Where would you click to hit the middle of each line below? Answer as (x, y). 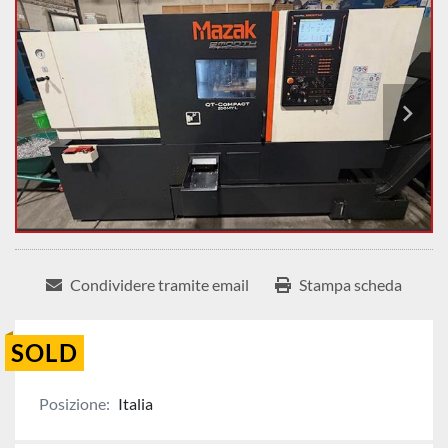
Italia (135, 404)
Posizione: (74, 404)
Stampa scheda (350, 285)
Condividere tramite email (159, 285)
